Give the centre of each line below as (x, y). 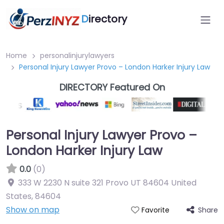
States (19, 196)
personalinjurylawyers (77, 55)
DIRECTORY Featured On (112, 87)
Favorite (155, 210)
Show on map (33, 210)
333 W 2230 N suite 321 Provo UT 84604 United (107, 183)
